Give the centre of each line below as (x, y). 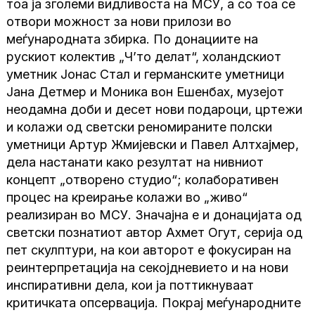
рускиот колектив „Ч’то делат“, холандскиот (144, 57)
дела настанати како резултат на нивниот (135, 162)
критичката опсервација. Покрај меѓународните (154, 303)
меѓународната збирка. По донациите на (133, 39)
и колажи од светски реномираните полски (140, 127)
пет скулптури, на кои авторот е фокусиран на (149, 250)
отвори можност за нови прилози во (119, 22)
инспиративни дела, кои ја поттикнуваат (130, 285)
